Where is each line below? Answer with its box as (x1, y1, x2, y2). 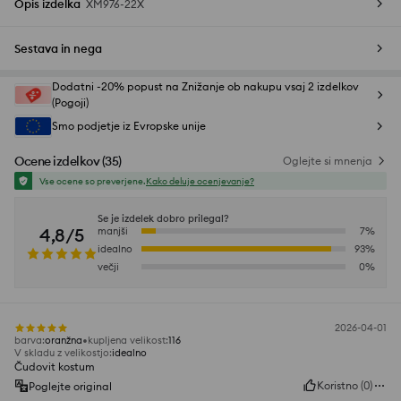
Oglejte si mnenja (283, 154, 372, 168)
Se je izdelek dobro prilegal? (98, 212, 229, 226)
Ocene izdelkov (14, 153, 100, 170)
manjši (98, 225, 128, 238)
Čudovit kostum (14, 360, 95, 374)
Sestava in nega (14, 41, 102, 56)
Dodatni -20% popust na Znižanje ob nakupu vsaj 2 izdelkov (52, 80, 359, 94)
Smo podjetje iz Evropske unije (52, 119, 206, 133)
